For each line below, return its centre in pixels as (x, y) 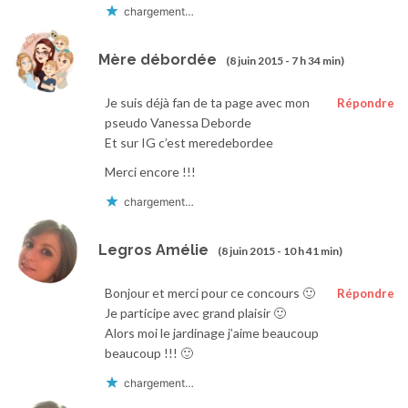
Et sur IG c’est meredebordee (189, 143)
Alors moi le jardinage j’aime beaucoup (212, 333)
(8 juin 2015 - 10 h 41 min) (280, 250)
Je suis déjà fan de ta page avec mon (207, 103)
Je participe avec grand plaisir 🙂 (195, 313)
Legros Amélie (153, 250)
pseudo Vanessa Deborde (178, 123)
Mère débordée (158, 59)
